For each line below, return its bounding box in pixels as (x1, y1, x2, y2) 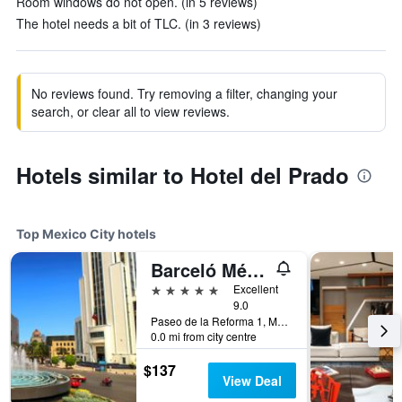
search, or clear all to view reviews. (31, 102, 230, 120)
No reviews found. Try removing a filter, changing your (31, 84, 337, 102)
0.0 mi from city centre (151, 328, 257, 344)
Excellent (233, 281, 278, 296)
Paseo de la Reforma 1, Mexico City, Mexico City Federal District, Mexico (277, 313, 288, 328)
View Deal (222, 371, 282, 389)
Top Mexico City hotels (16, 226, 156, 241)
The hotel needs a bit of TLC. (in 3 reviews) (16, 14, 261, 32)
